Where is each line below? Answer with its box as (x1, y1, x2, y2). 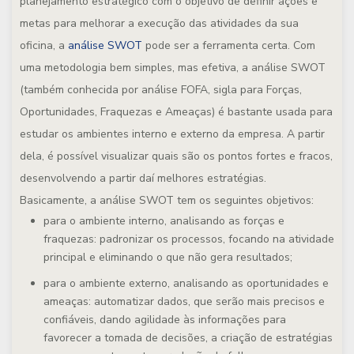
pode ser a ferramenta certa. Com (142, 38, 315, 53)
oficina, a (20, 38, 68, 53)
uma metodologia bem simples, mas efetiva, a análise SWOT (20, 60, 326, 75)
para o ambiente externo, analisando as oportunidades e (43, 276, 329, 291)
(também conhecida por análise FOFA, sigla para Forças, (20, 82, 302, 97)
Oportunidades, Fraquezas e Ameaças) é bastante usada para (20, 104, 333, 119)
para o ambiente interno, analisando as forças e (43, 213, 284, 228)
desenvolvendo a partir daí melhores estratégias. (20, 171, 266, 186)
